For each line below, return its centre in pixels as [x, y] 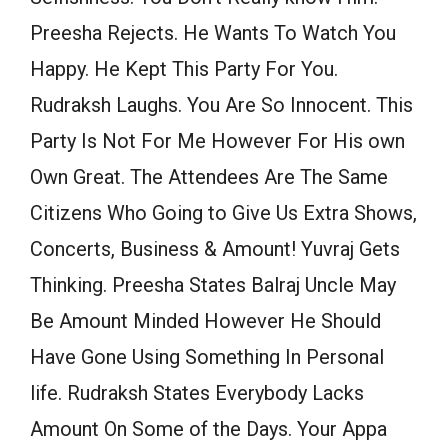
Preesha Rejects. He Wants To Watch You [213, 33]
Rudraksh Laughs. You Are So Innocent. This [221, 105]
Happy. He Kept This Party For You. [184, 69]
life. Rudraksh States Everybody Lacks [197, 393]
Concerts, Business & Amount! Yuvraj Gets [215, 249]
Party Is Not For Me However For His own [217, 141]
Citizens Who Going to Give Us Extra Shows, [223, 213]
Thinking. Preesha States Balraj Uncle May [213, 285]
